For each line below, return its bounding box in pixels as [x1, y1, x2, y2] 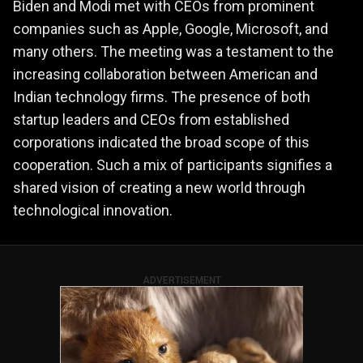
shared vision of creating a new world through [13, 178, 305, 196]
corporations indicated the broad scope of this [13, 133, 310, 151]
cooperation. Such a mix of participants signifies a [13, 156, 332, 173]
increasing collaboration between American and [13, 65, 318, 83]
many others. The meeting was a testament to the [13, 42, 334, 60]
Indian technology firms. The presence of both [13, 88, 310, 105]
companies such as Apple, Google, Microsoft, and [13, 19, 328, 37]
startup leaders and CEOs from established [13, 110, 289, 128]
